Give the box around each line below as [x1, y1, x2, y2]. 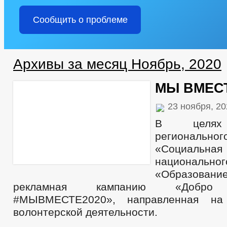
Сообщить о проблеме [32, 15, 128, 25]
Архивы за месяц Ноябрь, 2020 [13, 56, 221, 72]
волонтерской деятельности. [13, 206, 158, 218]
